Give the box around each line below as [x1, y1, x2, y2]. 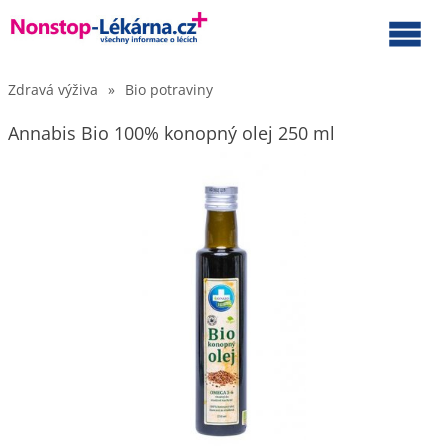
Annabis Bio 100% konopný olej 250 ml [8, 121, 335, 145]
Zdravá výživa [8, 80, 98, 99]
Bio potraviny [125, 80, 213, 99]
